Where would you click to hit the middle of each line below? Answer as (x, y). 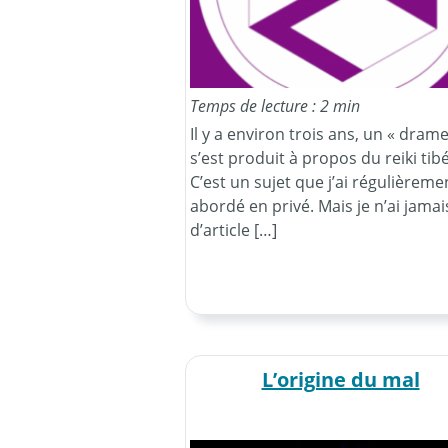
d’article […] (233, 229)
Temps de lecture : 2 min (274, 105)
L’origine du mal (340, 379)
